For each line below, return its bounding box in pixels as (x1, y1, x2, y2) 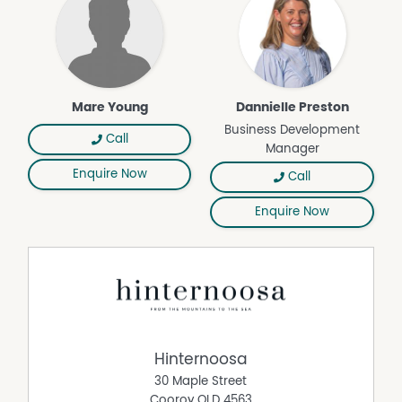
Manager (265, 142, 319, 155)
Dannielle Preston (235, 100, 349, 115)
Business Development (224, 123, 361, 136)
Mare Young (71, 100, 148, 115)
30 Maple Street (154, 374, 248, 388)
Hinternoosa (153, 352, 248, 369)
